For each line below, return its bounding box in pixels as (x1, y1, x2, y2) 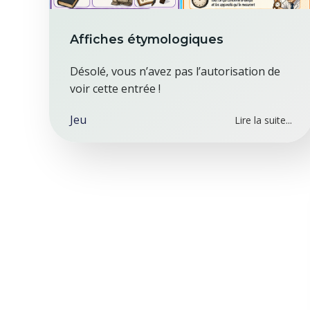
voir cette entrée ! (70, 81, 161, 96)
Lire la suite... (234, 113, 292, 127)
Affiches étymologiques (70, 32, 224, 46)
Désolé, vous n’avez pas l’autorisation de (70, 64, 280, 79)
